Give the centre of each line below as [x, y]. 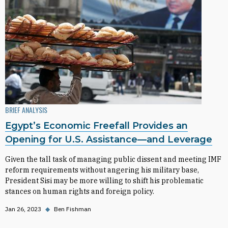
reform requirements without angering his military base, [102, 170]
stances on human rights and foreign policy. [80, 191]
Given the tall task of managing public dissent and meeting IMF [113, 159]
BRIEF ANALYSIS [26, 110]
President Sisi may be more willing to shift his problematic [104, 181]
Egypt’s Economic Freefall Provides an [96, 126]
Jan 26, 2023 [23, 209]
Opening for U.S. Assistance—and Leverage [109, 139]
